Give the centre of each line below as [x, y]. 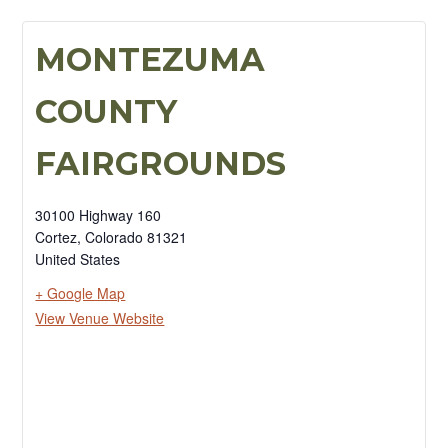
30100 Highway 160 [98, 215]
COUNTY [106, 111]
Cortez [56, 237]
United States [78, 259]
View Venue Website [100, 318]
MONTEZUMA [150, 59]
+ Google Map [80, 293]
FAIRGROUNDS [161, 163]
